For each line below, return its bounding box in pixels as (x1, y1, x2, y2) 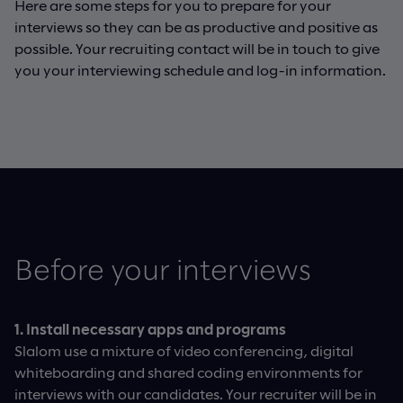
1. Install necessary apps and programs (14, 320, 286, 338)
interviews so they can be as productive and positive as (14, 18, 378, 36)
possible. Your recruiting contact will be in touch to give (14, 40, 380, 58)
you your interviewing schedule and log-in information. (14, 61, 386, 79)
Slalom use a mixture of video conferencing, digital (14, 342, 354, 360)
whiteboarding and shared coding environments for (14, 363, 363, 381)
